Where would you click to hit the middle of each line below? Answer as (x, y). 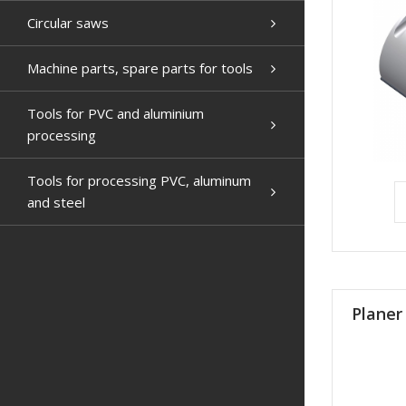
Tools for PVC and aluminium (116, 113)
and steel (56, 202)
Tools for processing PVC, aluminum (139, 180)
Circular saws (68, 23)
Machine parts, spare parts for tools (140, 68)
